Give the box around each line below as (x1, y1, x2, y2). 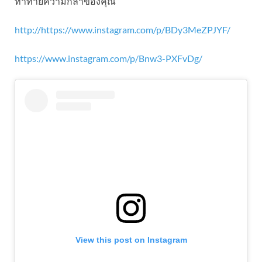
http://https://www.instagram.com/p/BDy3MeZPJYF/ (15, 24, 230, 36)
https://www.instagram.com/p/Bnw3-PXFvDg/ (15, 53, 202, 64)
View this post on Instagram (75, 235, 187, 244)
